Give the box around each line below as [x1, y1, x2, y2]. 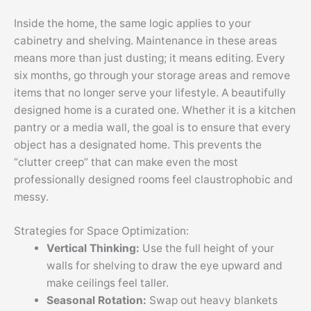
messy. [14, 190, 49, 203]
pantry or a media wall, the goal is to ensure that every [14, 120, 291, 134]
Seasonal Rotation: [46, 294, 149, 308]
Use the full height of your [142, 242, 274, 255]
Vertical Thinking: [46, 242, 142, 255]
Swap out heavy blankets [149, 294, 278, 308]
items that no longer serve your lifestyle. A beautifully [14, 85, 286, 99]
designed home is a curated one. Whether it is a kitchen [14, 103, 296, 117]
